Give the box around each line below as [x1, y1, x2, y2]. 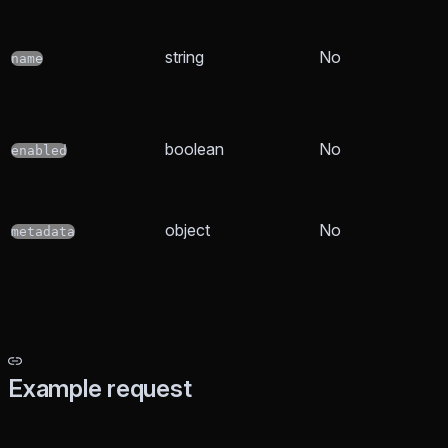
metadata [11, 224, 75, 240]
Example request [8, 374, 192, 404]
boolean [165, 139, 224, 160]
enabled [11, 143, 67, 159]
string [165, 47, 204, 68]
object [165, 220, 210, 241]
